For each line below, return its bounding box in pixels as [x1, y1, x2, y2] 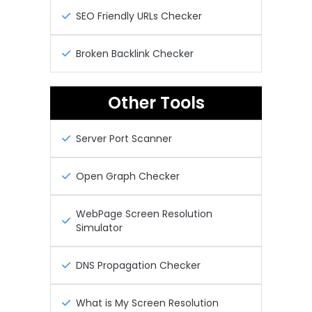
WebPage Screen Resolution [76, 206, 212, 221]
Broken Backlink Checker [76, 46, 194, 61]
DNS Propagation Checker [76, 258, 201, 272]
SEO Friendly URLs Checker [76, 8, 202, 23]
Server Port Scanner [76, 131, 172, 146]
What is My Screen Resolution [76, 295, 219, 310]
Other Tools [107, 91, 205, 114]
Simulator [76, 220, 123, 235]
